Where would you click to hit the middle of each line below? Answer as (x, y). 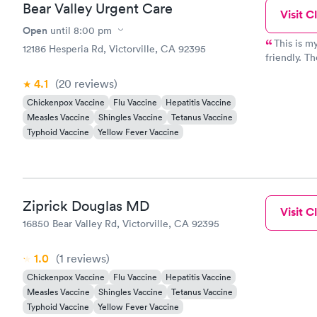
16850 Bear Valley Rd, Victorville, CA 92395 (121, 224)
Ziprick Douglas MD (86, 206)
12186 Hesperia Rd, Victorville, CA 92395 (114, 48)
